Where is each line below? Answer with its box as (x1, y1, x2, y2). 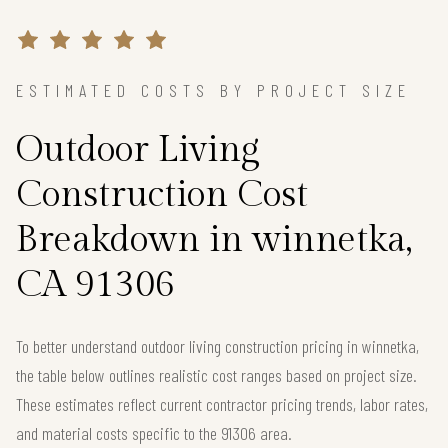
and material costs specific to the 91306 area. (16, 421, 292, 444)
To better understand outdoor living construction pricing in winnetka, (16, 334, 419, 357)
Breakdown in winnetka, (16, 218, 412, 261)
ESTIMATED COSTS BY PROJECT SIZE (16, 78, 411, 101)
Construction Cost (16, 173, 308, 216)
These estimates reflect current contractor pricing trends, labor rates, (16, 392, 428, 415)
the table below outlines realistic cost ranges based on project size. (16, 363, 417, 386)
